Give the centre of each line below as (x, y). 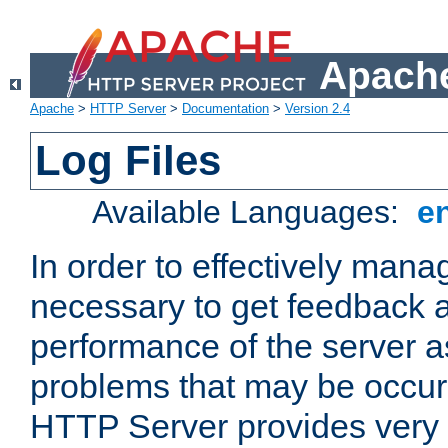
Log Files (128, 161)
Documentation (225, 109)
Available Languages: (250, 212)
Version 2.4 (317, 109)
